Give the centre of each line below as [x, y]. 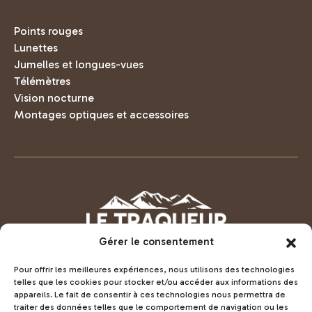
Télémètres [42, 81]
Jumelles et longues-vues [79, 65]
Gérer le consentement [156, 242]
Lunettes [36, 48]
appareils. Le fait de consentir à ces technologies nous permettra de [150, 295]
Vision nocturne [54, 98]
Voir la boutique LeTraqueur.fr [156, 303]
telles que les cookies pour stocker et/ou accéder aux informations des [156, 282]
